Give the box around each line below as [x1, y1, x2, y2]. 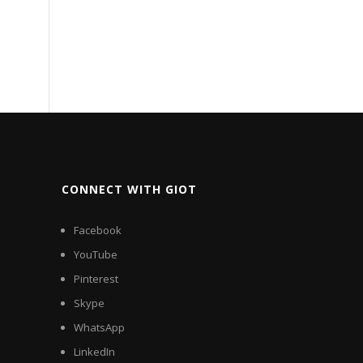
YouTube [74, 246, 117, 262]
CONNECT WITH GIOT [62, 181, 197, 197]
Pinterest [74, 271, 118, 286]
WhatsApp [74, 319, 125, 335]
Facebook [74, 222, 122, 237]
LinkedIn [74, 344, 115, 359]
